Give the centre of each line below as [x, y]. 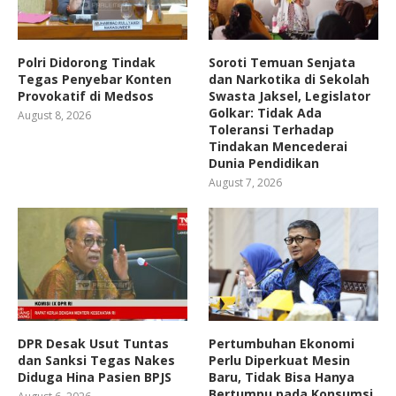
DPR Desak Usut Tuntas [93, 344]
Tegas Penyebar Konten [95, 80]
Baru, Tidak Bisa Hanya [282, 377]
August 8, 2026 [54, 116]
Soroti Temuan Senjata [282, 63]
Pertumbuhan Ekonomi [282, 344]
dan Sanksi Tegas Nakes [96, 361]
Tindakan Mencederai [278, 147]
